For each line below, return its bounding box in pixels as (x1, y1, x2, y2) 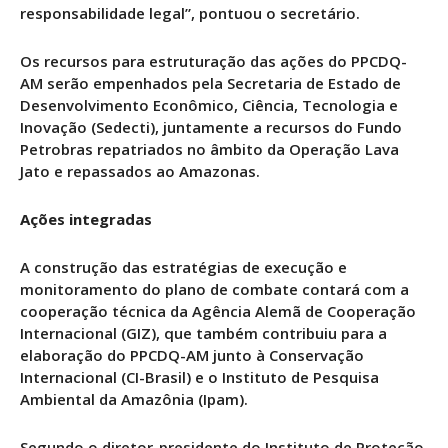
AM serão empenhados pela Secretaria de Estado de (20, 73, 401, 94)
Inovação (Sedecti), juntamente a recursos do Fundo (20, 117, 402, 138)
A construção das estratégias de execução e (20, 257, 347, 278)
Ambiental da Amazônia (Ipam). (20, 389, 248, 410)
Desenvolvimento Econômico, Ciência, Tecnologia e (20, 95, 398, 116)
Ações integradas (20, 209, 152, 230)
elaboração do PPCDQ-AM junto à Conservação (20, 345, 364, 366)
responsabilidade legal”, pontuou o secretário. (20, 3, 360, 24)
